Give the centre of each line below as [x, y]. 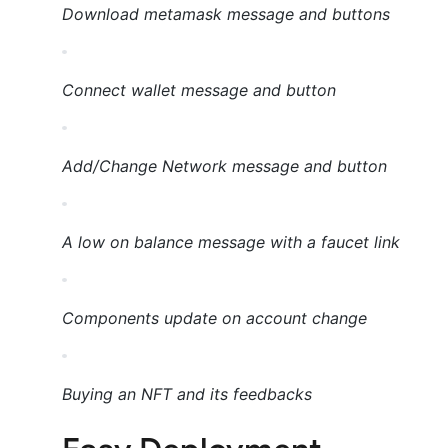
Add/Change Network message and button [224, 166]
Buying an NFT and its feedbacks [187, 394]
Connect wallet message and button [199, 90]
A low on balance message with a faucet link [231, 242]
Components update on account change [214, 318]
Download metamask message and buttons [226, 14]
